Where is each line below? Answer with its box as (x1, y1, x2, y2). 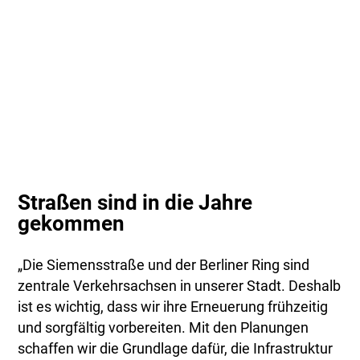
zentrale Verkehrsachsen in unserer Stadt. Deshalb (18, 277, 342, 294)
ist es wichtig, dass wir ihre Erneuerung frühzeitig (18, 298, 329, 315)
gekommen (18, 211, 125, 235)
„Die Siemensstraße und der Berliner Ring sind (18, 256, 310, 273)
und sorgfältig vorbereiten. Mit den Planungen (18, 319, 309, 336)
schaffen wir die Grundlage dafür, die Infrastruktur (18, 340, 333, 357)
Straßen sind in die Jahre (18, 190, 253, 215)
